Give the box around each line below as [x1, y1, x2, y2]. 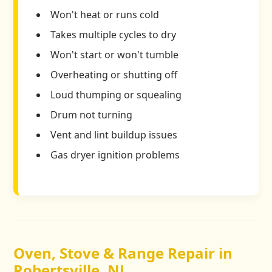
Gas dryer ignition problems [50, 148, 180, 162]
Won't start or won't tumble [50, 48, 179, 62]
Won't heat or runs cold [50, 8, 160, 22]
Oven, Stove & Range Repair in [13, 243, 233, 263]
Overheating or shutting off [50, 68, 178, 82]
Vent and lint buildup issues [50, 128, 178, 142]
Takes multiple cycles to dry [50, 28, 177, 42]
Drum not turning [50, 108, 133, 122]
